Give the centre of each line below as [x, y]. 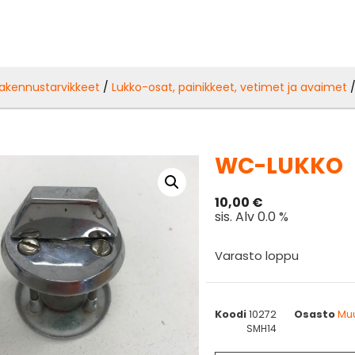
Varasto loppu [257, 256]
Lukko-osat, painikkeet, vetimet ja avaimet [230, 87]
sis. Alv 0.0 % [252, 216]
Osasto [315, 314]
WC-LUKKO [279, 166]
